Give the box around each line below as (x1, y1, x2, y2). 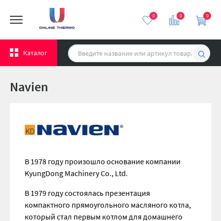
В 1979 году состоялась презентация (25, 188, 150, 198)
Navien (10, 78, 48, 95)
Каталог (23, 48, 47, 57)
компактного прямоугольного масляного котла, (25, 200, 191, 210)
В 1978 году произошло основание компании (25, 156, 181, 166)
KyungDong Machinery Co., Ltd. (25, 168, 128, 178)
